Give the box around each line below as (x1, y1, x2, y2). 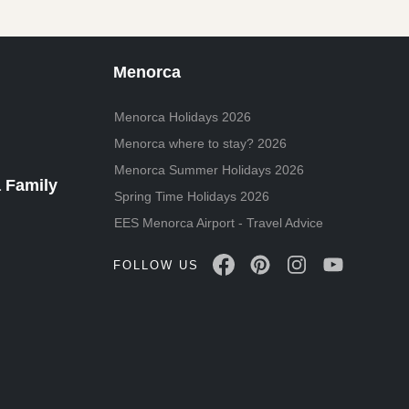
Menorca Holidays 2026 (114, 109, 251, 124)
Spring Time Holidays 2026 (114, 188, 269, 204)
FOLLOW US (113, 257, 199, 272)
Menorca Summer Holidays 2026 (114, 162, 304, 177)
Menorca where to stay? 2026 (114, 135, 287, 151)
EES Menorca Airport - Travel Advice (114, 215, 323, 230)
